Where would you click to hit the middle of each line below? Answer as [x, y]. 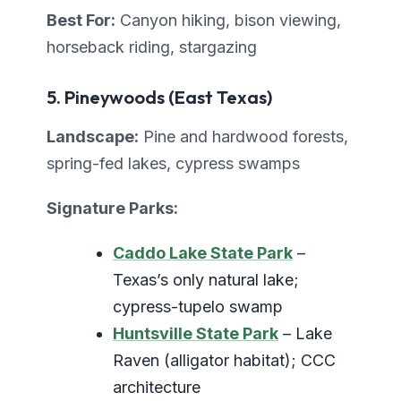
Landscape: [93, 137]
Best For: [81, 21]
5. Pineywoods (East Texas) [159, 98]
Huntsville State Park [196, 334]
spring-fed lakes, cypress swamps [173, 164]
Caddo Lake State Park [203, 253]
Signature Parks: [112, 209]
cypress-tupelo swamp [198, 307]
